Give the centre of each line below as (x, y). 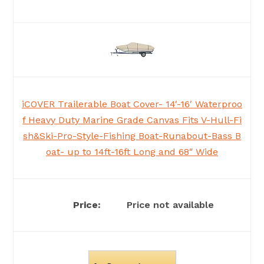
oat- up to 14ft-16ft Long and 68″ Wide (132, 152)
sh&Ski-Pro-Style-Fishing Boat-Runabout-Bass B (132, 136)
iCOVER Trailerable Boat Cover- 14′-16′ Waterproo (132, 104)
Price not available (169, 205)
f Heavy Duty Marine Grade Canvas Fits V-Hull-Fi (132, 120)
